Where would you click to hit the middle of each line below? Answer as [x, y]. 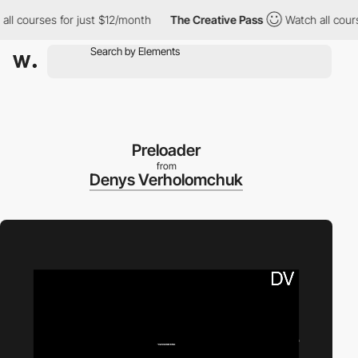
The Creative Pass [199, 20]
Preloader [166, 150]
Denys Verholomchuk [166, 180]
